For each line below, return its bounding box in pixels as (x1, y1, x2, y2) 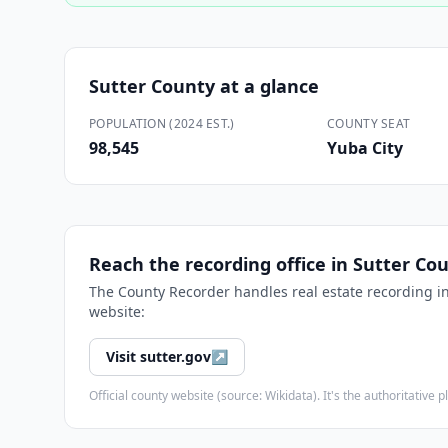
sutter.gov (140, 347, 211, 366)
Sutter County (89, 74, 215, 98)
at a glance (215, 74, 319, 98)
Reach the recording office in (89, 252, 353, 276)
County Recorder (118, 282, 230, 301)
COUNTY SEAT (327, 115, 411, 132)
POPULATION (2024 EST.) (89, 115, 235, 132)
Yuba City (327, 137, 403, 159)
